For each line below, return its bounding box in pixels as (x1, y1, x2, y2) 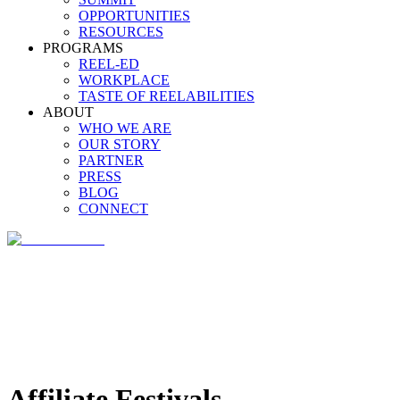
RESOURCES (79, 23, 163, 39)
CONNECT (79, 200, 148, 216)
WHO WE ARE (79, 120, 171, 136)
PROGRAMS (43, 39, 123, 55)
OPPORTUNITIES (79, 7, 190, 23)
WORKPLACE (79, 71, 170, 87)
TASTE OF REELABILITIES (79, 87, 254, 104)
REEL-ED (79, 55, 139, 71)
